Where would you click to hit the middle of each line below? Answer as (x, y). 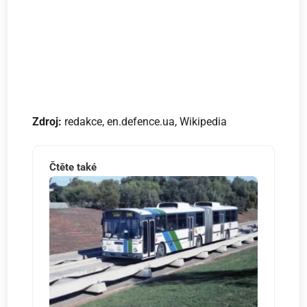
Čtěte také (73, 168)
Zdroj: (49, 122)
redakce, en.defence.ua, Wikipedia (146, 122)
